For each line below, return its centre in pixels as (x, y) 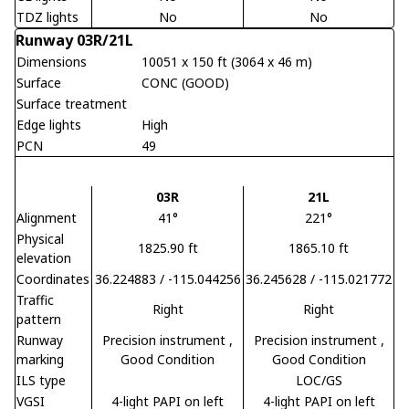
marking (40, 359)
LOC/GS (319, 380)
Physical (40, 238)
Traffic (35, 299)
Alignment (47, 217)
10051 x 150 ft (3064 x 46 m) (227, 61)
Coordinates (53, 278)
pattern (39, 319)
